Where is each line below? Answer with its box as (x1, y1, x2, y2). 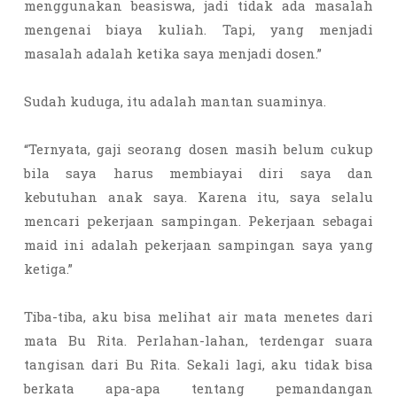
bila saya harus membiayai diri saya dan (24, 164, 373, 182)
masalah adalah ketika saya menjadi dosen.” (24, 44, 325, 62)
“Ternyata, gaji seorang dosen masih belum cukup (24, 140, 373, 158)
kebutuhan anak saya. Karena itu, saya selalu (24, 188, 373, 206)
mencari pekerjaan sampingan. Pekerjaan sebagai (24, 212, 373, 230)
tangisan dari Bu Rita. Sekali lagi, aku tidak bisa (24, 355, 373, 373)
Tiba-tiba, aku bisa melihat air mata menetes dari (24, 307, 373, 325)
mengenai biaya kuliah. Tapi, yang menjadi (24, 20, 373, 38)
